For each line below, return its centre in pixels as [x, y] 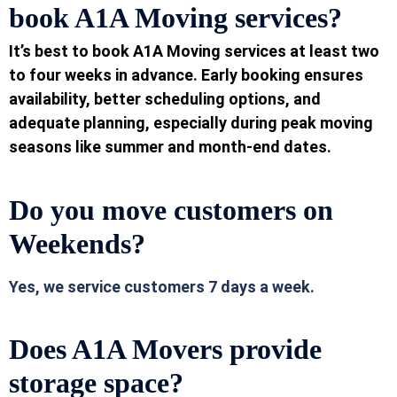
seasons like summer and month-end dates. [170, 147]
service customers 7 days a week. [189, 286]
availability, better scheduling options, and [165, 99]
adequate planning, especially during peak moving [191, 123]
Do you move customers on [171, 210]
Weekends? [81, 243]
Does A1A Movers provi [151, 349]
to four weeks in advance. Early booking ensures [186, 75]
